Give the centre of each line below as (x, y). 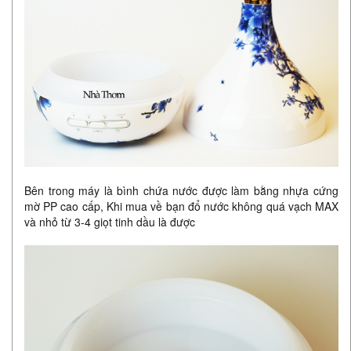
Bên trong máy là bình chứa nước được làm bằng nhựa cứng (181, 191)
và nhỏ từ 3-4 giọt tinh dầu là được (110, 222)
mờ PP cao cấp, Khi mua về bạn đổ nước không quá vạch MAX (181, 206)
